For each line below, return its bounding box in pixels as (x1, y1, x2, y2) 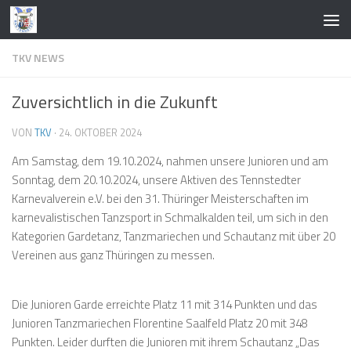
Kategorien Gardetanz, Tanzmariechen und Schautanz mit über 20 (12, 227, 335, 245)
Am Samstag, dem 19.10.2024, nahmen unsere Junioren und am (12, 152, 328, 170)
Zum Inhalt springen (21, 15, 133, 34)
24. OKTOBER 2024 (59, 125, 142, 140)
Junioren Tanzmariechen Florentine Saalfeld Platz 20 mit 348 (12, 314, 308, 332)
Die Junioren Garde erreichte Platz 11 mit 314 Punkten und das (12, 295, 317, 313)
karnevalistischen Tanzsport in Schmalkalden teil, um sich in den (12, 208, 328, 226)
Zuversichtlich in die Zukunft (12, 89, 218, 115)
